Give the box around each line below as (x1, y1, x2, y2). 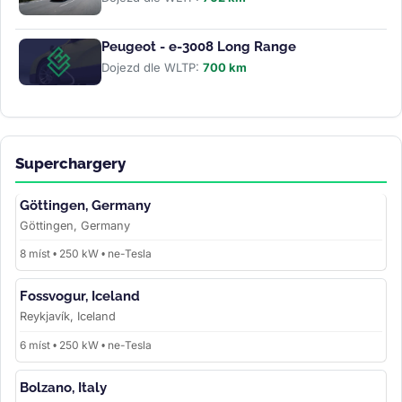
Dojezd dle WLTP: (101, 59, 203, 74)
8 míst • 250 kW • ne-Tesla (20, 247, 152, 261)
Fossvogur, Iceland (20, 288, 140, 305)
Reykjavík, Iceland (20, 310, 116, 324)
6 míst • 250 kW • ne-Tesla (20, 338, 152, 353)
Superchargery (15, 153, 126, 172)
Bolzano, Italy (20, 380, 107, 397)
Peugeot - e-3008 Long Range (101, 38, 296, 55)
